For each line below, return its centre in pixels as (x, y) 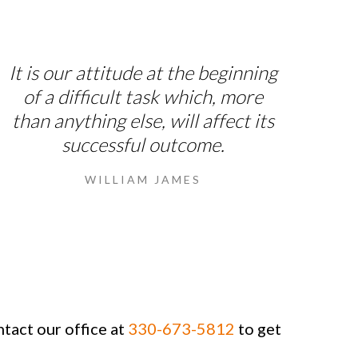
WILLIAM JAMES (143, 179)
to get (258, 328)
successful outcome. (143, 144)
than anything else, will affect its (143, 120)
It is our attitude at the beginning (143, 72)
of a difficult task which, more (143, 96)
